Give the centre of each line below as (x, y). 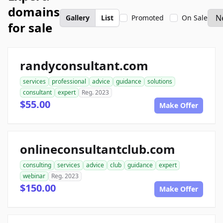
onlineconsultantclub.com (98, 149)
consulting (37, 165)
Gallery (78, 18)
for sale (30, 28)
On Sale (195, 18)
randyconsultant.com (84, 65)
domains (34, 12)
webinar (34, 176)
